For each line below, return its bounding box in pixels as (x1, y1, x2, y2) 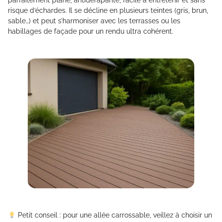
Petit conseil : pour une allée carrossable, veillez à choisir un (15, 211, 212, 220)
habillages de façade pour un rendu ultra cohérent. (8, 27, 173, 35)
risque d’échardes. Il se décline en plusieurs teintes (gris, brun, (8, 6, 208, 14)
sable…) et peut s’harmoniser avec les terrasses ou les (8, 16, 180, 25)
